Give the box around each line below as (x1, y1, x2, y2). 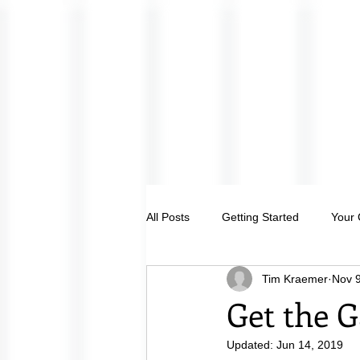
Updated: (227, 338, 276, 351)
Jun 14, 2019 (276, 338, 343, 351)
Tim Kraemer (262, 272, 328, 285)
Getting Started (222, 210, 299, 223)
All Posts (146, 210, 190, 223)
